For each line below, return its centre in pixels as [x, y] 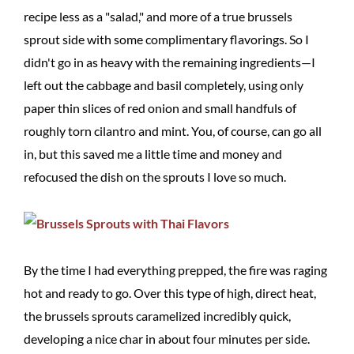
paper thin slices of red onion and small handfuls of [160, 108]
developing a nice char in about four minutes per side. [167, 339]
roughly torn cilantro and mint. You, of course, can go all [173, 131]
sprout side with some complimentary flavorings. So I [166, 39]
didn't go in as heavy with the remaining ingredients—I [169, 62]
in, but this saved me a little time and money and [153, 154]
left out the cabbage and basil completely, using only [164, 85]
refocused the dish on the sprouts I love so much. [155, 177]
